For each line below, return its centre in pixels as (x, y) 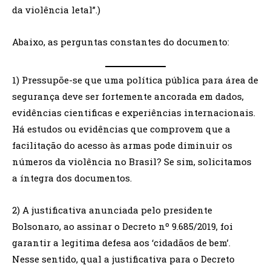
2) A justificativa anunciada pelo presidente (112, 210)
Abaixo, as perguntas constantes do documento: (121, 42)
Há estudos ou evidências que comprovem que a (121, 129)
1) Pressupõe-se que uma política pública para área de (135, 80)
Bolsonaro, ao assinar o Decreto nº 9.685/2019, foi (122, 226)
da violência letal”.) (56, 10)
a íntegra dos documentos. (72, 178)
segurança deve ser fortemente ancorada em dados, (128, 96)
